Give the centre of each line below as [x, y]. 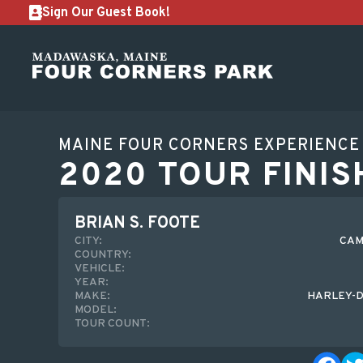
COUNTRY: [103, 255]
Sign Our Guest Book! [106, 13]
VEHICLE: [100, 269]
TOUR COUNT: [112, 324]
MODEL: [96, 310]
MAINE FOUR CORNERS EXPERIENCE [209, 146]
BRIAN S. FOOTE [137, 224]
